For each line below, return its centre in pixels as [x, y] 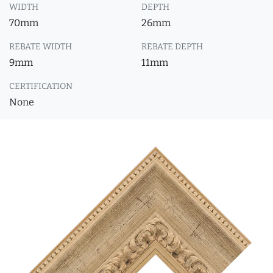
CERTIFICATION [41, 86]
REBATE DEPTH [172, 47]
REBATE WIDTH [41, 47]
